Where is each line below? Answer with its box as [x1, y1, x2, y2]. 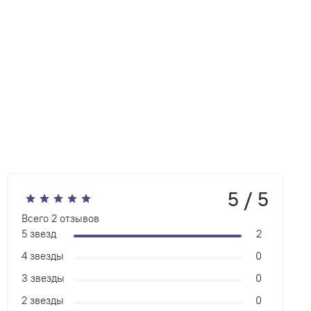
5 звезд [22, 227, 57, 241]
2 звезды [22, 294, 65, 308]
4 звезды [22, 249, 65, 263]
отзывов [57, 212, 100, 226]
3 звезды [22, 271, 65, 285]
